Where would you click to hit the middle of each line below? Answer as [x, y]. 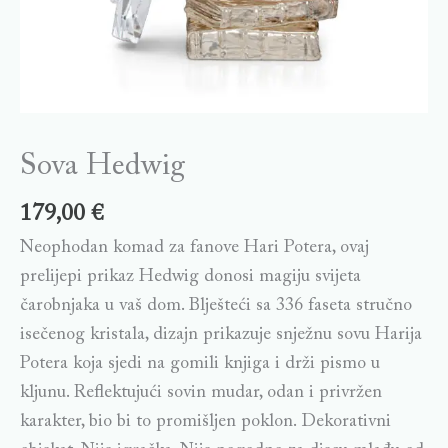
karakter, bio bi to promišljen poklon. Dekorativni [205, 421]
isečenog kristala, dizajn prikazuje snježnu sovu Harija [221, 334]
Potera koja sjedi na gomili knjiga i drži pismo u [200, 363]
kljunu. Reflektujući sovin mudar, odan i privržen [201, 392]
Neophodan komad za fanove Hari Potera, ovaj [194, 247]
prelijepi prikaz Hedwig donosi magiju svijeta [190, 276]
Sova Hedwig [102, 167]
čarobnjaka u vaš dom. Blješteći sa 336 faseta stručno [216, 305]
